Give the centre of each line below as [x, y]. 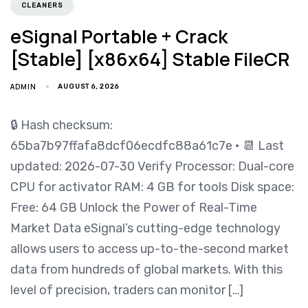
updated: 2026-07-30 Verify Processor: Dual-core [152, 166]
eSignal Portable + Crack [119, 36]
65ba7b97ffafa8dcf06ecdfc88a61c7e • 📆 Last [147, 145]
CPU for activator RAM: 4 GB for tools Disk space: [152, 187]
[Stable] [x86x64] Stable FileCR [150, 58]
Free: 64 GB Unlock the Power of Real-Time [134, 207]
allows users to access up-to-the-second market [150, 249]
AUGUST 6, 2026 [89, 86]
